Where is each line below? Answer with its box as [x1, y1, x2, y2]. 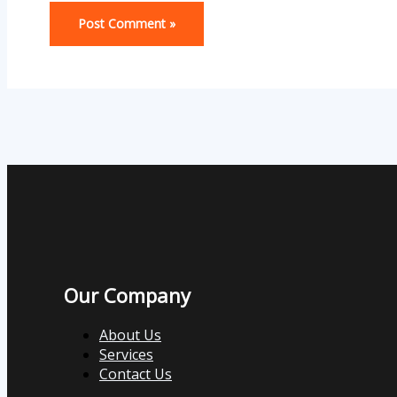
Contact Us [99, 363, 172, 384]
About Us [99, 324, 161, 345]
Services [99, 344, 153, 364]
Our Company [64, 282, 191, 309]
